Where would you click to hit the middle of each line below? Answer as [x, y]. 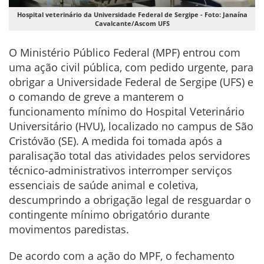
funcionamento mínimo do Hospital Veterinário [127, 111]
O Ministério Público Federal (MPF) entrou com [125, 52]
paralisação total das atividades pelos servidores [130, 156]
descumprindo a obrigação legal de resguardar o [130, 200]
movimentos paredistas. [69, 229]
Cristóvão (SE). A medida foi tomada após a [115, 141]
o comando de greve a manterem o [96, 97]
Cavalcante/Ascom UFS [132, 23]
